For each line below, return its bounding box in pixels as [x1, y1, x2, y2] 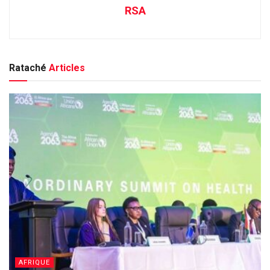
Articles [46, 61, 85, 74]
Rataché [9, 61, 46, 74]
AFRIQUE [19, 258, 50, 266]
